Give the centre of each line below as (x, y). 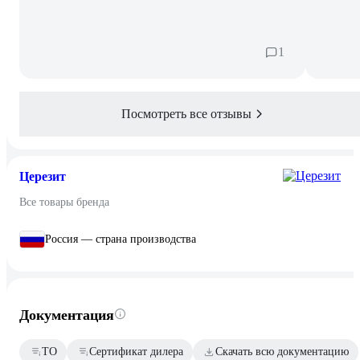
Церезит (43, 176)
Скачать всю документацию (282, 351)
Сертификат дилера (136, 351)
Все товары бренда (64, 202)
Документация (67, 315)
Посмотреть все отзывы (186, 113)
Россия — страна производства (121, 239)
